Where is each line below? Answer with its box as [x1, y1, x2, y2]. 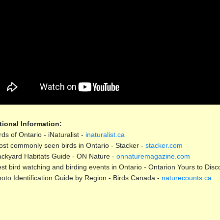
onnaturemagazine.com [116, 152, 190, 160]
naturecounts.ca [161, 173, 212, 182]
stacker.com [145, 141, 183, 149]
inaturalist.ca [85, 130, 125, 138]
